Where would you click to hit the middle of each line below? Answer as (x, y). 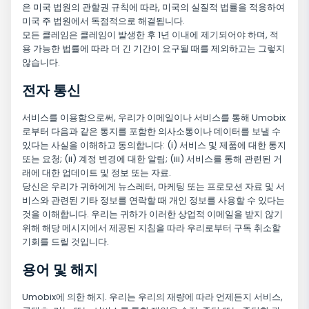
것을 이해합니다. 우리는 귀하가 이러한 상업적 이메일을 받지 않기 (152, 215)
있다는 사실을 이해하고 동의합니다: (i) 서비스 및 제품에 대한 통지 (154, 146)
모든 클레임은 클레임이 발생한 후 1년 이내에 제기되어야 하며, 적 (150, 35)
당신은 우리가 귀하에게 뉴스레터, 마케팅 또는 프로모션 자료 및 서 (153, 187)
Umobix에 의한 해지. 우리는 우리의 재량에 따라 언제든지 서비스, (152, 297)
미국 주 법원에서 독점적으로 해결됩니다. (103, 21)
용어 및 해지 (60, 270)
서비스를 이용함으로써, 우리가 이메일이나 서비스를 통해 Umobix (154, 118)
